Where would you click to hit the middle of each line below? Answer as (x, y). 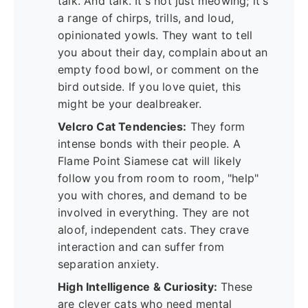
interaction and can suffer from (141, 247)
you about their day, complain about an (163, 53)
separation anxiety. (108, 264)
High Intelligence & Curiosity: (137, 287)
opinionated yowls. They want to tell (155, 35)
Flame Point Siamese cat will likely (150, 161)
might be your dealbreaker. (130, 104)
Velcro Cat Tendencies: (122, 127)
